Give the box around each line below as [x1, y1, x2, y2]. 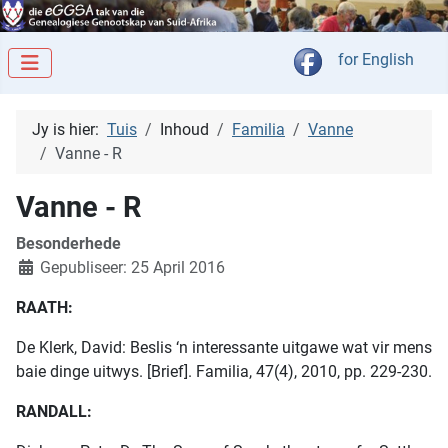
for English [338, 50, 414, 70]
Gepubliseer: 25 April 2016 [40, 258, 225, 278]
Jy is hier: [32, 120, 107, 140]
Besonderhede [16, 234, 121, 254]
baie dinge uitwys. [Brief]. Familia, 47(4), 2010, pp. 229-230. [16, 362, 432, 382]
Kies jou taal [321, 49, 408, 69]
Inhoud [160, 120, 209, 140]
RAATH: [16, 298, 73, 318]
